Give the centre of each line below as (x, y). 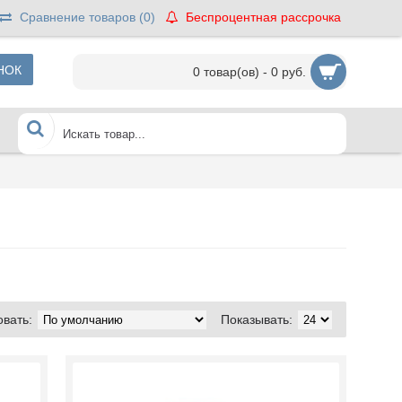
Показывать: (257, 319)
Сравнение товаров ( (82, 17)
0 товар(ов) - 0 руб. (249, 72)
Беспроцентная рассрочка (263, 17)
